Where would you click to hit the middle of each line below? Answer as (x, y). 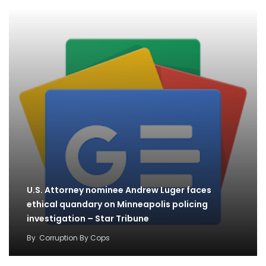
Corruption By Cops (75, 237)
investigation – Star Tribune (88, 218)
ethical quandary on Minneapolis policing (117, 204)
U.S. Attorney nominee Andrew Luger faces (119, 190)
